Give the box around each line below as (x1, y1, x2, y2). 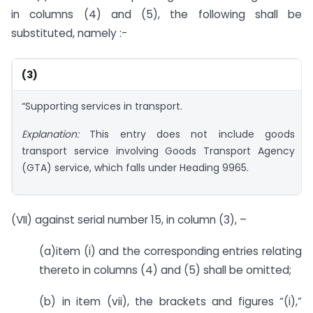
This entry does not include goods (89, 126, 296, 141)
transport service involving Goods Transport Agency (22, 143, 295, 158)
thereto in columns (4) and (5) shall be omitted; (39, 263, 291, 278)
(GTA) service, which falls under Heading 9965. (22, 160, 249, 175)
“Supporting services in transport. (22, 99, 182, 113)
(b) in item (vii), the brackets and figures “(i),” (39, 293, 302, 309)
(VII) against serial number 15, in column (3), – (11, 212, 247, 228)
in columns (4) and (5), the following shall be (11, 6, 302, 22)
